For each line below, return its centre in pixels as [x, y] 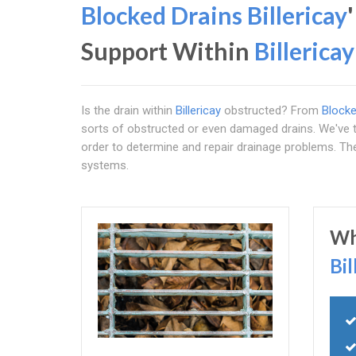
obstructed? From [271, 110]
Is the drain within [128, 110]
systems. [105, 165]
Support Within [168, 51]
